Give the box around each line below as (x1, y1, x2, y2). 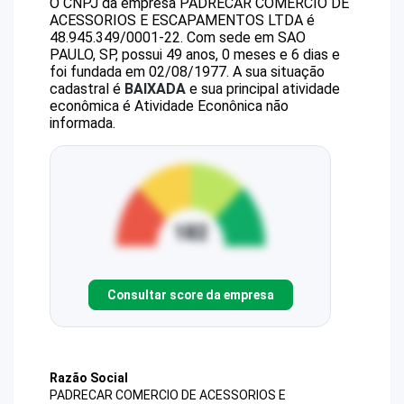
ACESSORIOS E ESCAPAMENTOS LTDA (50, 12, 303, 29)
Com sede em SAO (187, 29, 306, 46)
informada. (50, 115, 115, 132)
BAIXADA (124, 80, 186, 97)
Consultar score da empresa (106, 287, 274, 302)
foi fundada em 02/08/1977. (50, 63, 229, 80)
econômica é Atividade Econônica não (50, 97, 289, 115)
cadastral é (50, 80, 124, 97)
